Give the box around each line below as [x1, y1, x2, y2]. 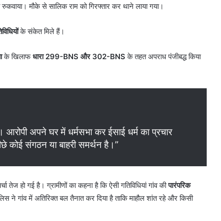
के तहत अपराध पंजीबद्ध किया [125, 52, 201, 62]
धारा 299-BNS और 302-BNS [33, 52, 125, 62]
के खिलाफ [2, 52, 33, 62]
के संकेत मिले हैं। [18, 27, 65, 37]
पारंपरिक [168, 181, 190, 190]
